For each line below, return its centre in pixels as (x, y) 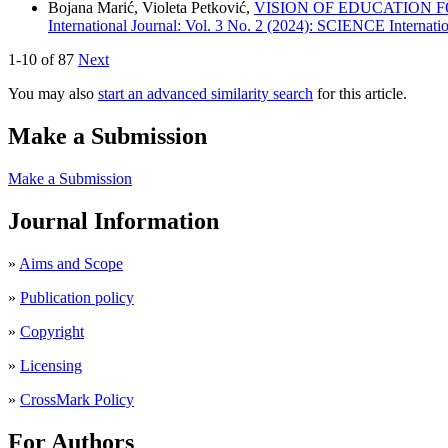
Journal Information (113, 221)
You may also (53, 94)
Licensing (51, 366)
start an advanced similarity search (205, 94)
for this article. (360, 94)
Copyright (52, 332)
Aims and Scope (71, 264)
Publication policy (77, 298)
